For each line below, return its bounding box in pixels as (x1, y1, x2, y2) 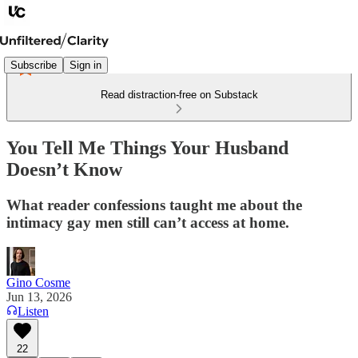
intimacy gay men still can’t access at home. (6, 213, 289, 231)
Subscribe (10, 58, 57, 71)
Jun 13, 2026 (6, 289, 72, 304)
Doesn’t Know (6, 158, 122, 180)
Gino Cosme (6, 275, 70, 289)
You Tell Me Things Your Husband (6, 137, 288, 158)
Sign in (70, 58, 101, 71)
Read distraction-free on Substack (100, 89, 258, 101)
